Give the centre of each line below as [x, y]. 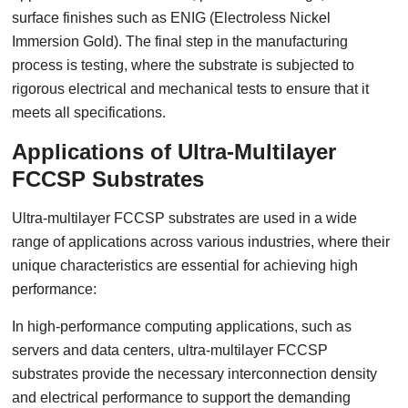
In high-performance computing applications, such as [182, 326]
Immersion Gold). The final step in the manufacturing [180, 41]
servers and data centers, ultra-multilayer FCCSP [170, 350]
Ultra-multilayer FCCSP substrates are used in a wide [185, 218]
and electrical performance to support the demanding [182, 398]
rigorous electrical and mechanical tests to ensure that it [191, 89]
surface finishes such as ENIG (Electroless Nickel [172, 18]
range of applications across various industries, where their [201, 242]
